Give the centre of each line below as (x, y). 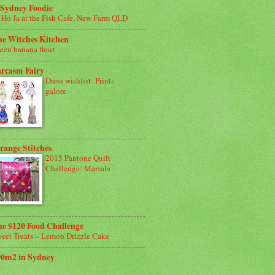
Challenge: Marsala (78, 168)
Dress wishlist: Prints (80, 80)
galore (56, 91)
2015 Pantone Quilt (78, 158)
